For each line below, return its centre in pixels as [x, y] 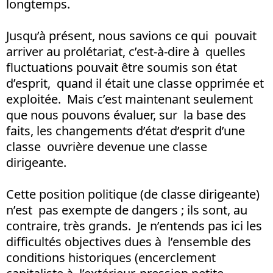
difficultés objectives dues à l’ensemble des [129, 241]
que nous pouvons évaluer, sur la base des [126, 115]
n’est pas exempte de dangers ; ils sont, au [127, 210]
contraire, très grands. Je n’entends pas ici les [134, 225]
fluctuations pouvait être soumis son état [122, 67]
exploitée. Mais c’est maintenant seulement [129, 99]
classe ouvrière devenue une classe [107, 146]
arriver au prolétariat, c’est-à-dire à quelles [126, 51]
